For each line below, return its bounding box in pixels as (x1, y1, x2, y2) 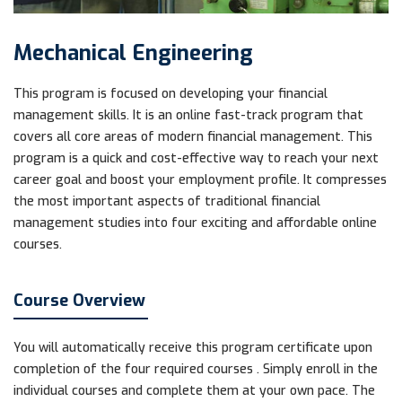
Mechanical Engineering (13, 38, 253, 67)
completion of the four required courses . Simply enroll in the (13, 360, 378, 378)
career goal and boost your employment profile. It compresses (13, 170, 387, 188)
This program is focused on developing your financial (13, 84, 328, 102)
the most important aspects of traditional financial (13, 192, 320, 210)
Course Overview (13, 289, 145, 311)
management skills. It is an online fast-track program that (13, 106, 363, 124)
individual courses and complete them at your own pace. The (13, 381, 375, 399)
